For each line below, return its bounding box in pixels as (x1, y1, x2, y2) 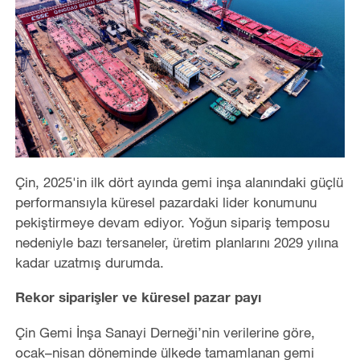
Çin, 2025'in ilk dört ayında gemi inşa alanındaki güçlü (14, 174, 343, 191)
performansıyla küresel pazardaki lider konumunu (14, 194, 317, 211)
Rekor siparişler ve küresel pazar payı (14, 288, 261, 306)
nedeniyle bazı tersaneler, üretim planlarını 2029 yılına (14, 234, 338, 252)
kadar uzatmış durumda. (14, 254, 164, 272)
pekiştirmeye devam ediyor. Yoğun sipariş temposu (14, 214, 329, 231)
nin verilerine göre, (201, 323, 315, 341)
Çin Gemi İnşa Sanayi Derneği (14, 323, 198, 341)
